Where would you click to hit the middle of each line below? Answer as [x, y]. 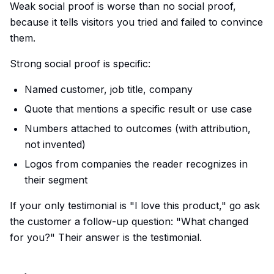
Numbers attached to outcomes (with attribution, [138, 128]
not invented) [55, 144]
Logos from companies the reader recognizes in [136, 164]
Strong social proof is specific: [80, 64]
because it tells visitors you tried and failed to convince [136, 22]
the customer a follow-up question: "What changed [129, 221]
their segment [56, 180]
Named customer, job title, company [109, 89]
